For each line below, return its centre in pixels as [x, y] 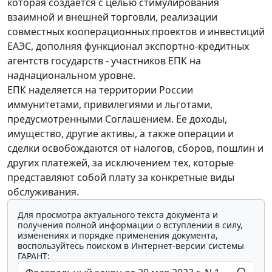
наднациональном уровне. [71, 75]
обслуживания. [43, 192]
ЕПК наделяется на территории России [100, 90]
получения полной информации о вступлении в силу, [130, 225]
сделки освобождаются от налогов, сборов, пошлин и [135, 148]
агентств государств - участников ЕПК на [104, 60]
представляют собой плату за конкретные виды [121, 177]
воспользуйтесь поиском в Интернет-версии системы [131, 245]
